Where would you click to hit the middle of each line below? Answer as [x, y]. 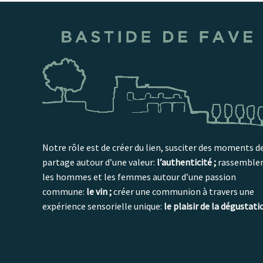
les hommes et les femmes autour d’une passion [139, 176]
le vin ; [100, 191]
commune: [64, 191]
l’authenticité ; [186, 162]
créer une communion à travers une [184, 191]
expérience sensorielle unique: [103, 206]
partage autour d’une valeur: [100, 162]
